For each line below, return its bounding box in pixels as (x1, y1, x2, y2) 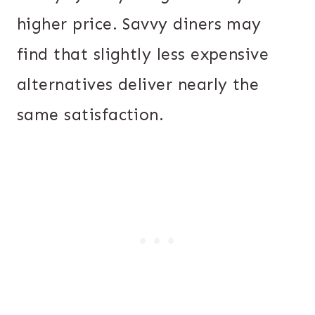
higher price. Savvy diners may (17, 13, 262, 34)
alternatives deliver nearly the (17, 74, 259, 94)
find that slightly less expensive (17, 44, 269, 64)
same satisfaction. (17, 104, 165, 124)
